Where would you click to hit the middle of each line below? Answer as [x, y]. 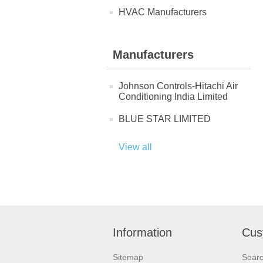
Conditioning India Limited [173, 97]
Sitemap [128, 257]
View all [135, 147]
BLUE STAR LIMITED [165, 119]
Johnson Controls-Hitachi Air [178, 86]
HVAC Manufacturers [163, 12]
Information [142, 232]
